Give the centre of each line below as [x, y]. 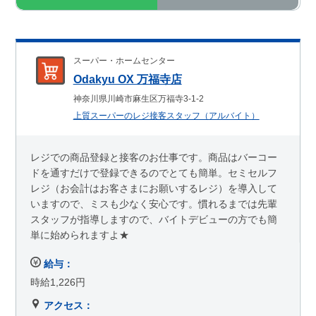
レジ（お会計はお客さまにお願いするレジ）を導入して [154, 189]
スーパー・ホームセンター [124, 61]
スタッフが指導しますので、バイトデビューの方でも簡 [154, 220]
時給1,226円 [58, 282]
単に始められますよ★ [80, 235]
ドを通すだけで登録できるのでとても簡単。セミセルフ [154, 173]
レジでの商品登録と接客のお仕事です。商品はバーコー [154, 158]
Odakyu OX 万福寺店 [127, 80]
